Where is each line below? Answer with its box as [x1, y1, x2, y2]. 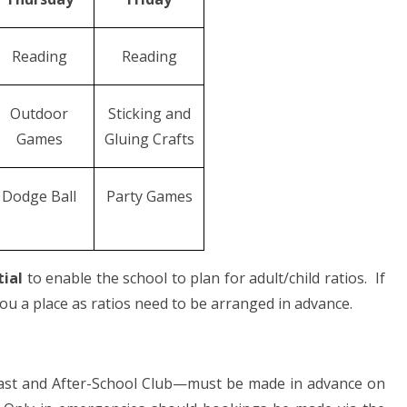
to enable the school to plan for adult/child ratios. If [23, 268, 385, 289]
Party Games [105, 186, 193, 207]
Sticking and [107, 104, 191, 124]
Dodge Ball [2, 186, 77, 207]
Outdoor [10, 104, 69, 124]
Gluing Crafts [104, 129, 194, 150]
